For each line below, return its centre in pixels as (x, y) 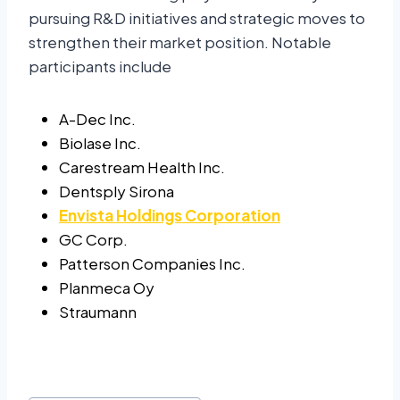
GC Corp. (93, 239)
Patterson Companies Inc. (152, 263)
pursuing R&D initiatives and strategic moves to (197, 17)
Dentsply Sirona (117, 191)
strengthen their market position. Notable (180, 42)
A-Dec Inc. (97, 118)
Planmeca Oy (107, 287)
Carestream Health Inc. (142, 167)
